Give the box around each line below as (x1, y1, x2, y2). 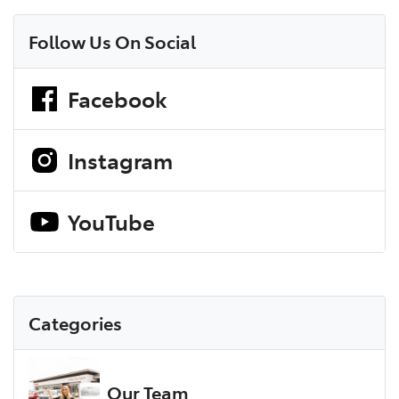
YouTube (67, 206, 155, 236)
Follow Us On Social (28, 28, 196, 53)
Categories (28, 309, 122, 335)
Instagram (67, 144, 173, 175)
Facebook (67, 83, 167, 113)
